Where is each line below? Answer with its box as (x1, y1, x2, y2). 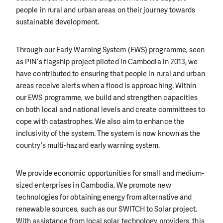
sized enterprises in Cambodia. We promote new (16, 180, 171, 190)
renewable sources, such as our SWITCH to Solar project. (16, 204, 198, 214)
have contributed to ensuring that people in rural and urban (16, 68, 205, 79)
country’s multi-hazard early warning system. (16, 140, 160, 150)
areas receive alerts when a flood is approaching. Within (16, 80, 197, 91)
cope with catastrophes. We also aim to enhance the (16, 116, 184, 126)
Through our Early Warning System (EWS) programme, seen (16, 44, 205, 55)
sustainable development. (16, 16, 99, 27)
